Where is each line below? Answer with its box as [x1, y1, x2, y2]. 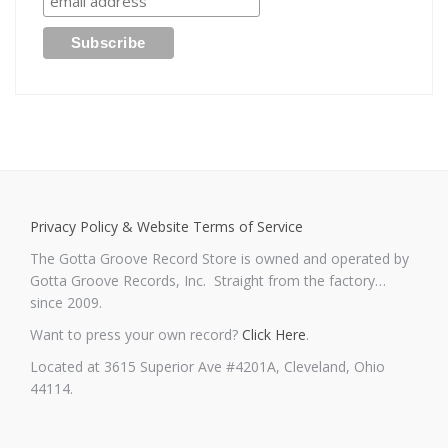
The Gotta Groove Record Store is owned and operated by [30, 248, 409, 268]
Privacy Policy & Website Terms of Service [30, 216, 303, 236]
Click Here [242, 324, 306, 344]
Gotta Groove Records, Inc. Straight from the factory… [30, 270, 386, 290]
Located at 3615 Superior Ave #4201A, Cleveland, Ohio [30, 356, 385, 376]
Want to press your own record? [30, 324, 242, 344]
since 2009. [30, 292, 102, 312]
